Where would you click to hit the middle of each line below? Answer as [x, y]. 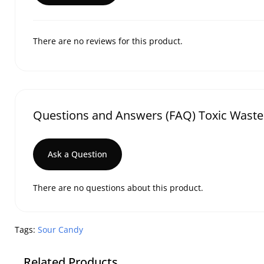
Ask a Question [77, 154]
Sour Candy [60, 230]
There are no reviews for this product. [108, 41]
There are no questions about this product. [118, 188]
